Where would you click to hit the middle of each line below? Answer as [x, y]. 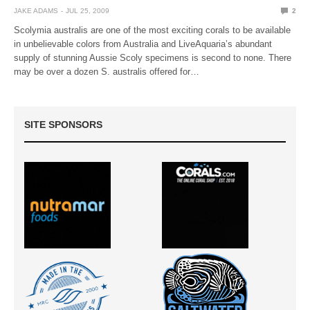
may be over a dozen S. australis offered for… [107, 71]
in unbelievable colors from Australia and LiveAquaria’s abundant [143, 44]
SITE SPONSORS [63, 124]
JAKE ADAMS [36, 10]
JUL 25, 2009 [88, 10]
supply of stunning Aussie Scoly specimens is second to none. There [153, 57]
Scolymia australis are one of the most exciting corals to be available [153, 30]
